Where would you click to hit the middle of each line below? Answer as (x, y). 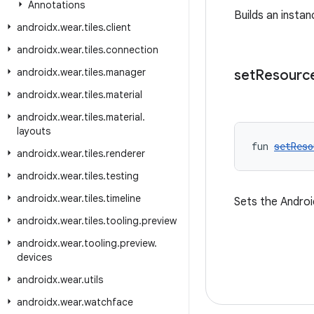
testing (122, 176)
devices (34, 257)
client (118, 27)
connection (132, 50)
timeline (123, 198)
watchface (109, 302)
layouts (34, 131)
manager (126, 72)
